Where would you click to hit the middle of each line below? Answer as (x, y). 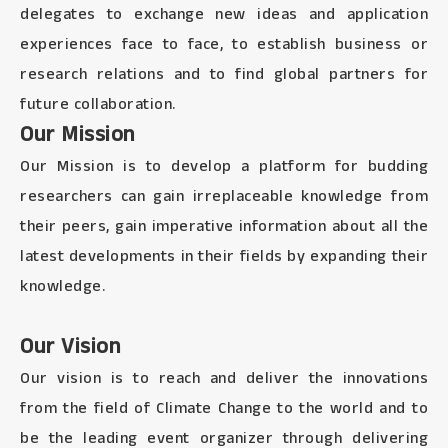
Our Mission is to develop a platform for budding (224, 166)
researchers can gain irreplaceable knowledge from (224, 196)
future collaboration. (98, 104)
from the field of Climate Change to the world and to (224, 408)
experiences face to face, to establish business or (224, 44)
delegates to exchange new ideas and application (224, 14)
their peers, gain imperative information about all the (224, 226)
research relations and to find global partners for (224, 74)
